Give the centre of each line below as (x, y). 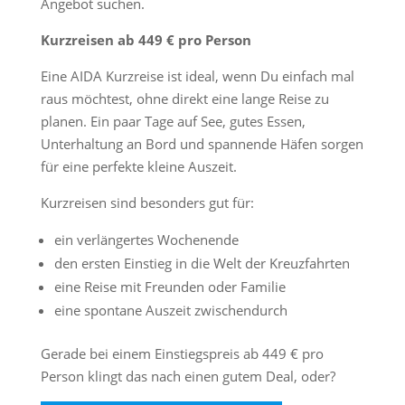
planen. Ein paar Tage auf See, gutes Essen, (173, 121)
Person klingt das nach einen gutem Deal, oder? (188, 376)
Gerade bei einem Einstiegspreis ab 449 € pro (182, 353)
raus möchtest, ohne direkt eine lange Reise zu (184, 99)
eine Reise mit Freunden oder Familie (170, 287)
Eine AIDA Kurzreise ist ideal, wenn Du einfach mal (197, 76)
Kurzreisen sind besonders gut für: (147, 202)
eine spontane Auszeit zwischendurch (170, 310)
